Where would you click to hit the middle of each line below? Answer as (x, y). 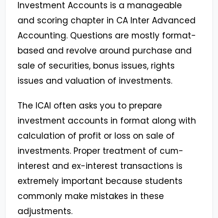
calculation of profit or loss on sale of (96, 136)
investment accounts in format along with (107, 121)
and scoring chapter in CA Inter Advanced (107, 21)
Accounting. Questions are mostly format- (107, 36)
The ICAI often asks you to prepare (90, 106)
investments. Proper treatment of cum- (100, 151)
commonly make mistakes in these (91, 196)
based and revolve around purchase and (105, 51)
